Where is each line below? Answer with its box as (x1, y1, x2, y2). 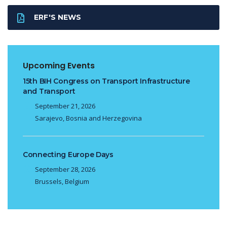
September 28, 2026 (35, 165, 95, 174)
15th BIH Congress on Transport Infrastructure (23, 77, 190, 86)
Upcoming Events (23, 60, 95, 71)
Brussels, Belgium (35, 177, 89, 186)
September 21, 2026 (35, 101, 95, 110)
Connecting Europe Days (23, 150, 113, 159)
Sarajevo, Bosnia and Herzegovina (35, 113, 142, 123)
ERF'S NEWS (34, 13, 81, 22)
